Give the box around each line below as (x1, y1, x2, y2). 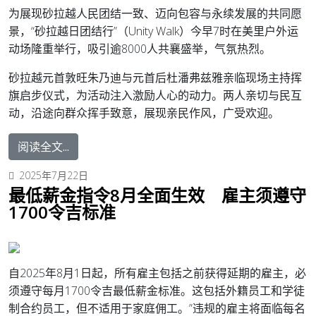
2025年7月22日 (19, 169, 88, 183)
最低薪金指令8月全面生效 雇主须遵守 (8, 183, 306, 207)
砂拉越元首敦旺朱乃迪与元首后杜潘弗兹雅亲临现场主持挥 (8, 70, 302, 86)
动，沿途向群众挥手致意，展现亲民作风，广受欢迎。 (8, 105, 279, 121)
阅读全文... (18, 139, 69, 155)
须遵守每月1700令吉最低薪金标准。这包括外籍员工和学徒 (8, 283, 305, 299)
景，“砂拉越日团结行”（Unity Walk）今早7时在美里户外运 (8, 23, 298, 39)
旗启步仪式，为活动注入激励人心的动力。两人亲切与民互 (8, 87, 302, 104)
